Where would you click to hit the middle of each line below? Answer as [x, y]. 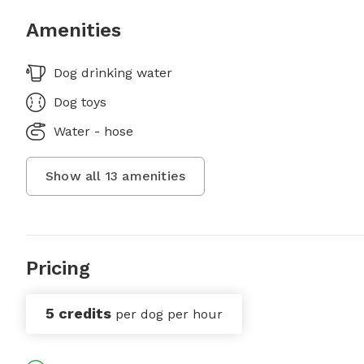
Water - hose [93, 132]
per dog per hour [169, 314]
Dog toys [80, 102]
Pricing [58, 269]
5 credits [78, 314]
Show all [76, 176]
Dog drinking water [113, 73]
